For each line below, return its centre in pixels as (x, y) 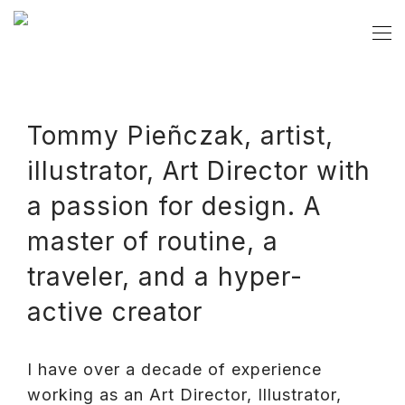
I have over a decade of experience (174, 369)
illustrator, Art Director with (199, 171)
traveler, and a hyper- (165, 277)
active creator (115, 312)
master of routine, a (153, 241)
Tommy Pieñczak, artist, (180, 136)
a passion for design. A (174, 206)
